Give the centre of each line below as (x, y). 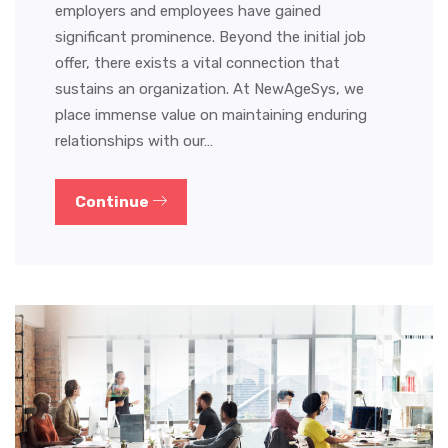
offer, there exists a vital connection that (197, 62)
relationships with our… (134, 140)
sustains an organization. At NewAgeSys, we (209, 88)
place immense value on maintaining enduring (211, 114)
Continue (113, 201)
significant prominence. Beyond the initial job (210, 36)
